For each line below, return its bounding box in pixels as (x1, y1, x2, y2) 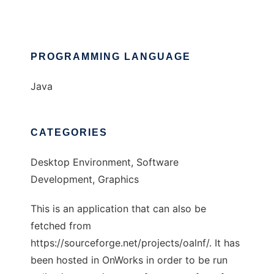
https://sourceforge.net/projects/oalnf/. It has (31, 237, 240, 250)
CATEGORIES (31, 127, 108, 138)
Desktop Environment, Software (31, 156, 179, 169)
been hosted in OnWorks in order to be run (31, 254, 228, 267)
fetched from (31, 220, 91, 232)
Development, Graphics (31, 173, 139, 186)
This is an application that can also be (31, 202, 206, 215)
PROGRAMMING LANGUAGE (31, 51, 191, 62)
